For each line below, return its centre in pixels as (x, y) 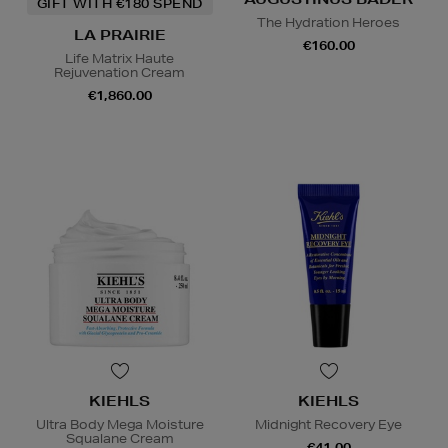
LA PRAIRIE (119, 34)
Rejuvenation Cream (119, 72)
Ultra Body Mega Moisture (119, 425)
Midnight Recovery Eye (328, 425)
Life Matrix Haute (119, 58)
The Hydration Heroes (328, 22)
